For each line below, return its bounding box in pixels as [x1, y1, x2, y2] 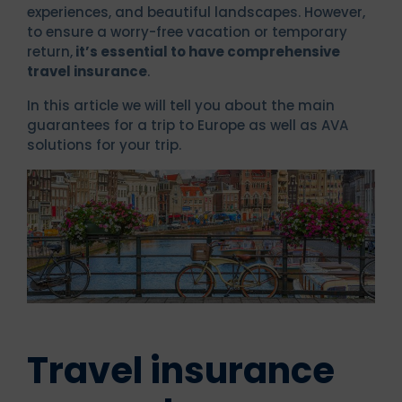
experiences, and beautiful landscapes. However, [27, 2, 365, 22]
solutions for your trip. [27, 135, 181, 154]
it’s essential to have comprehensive [73, 41, 340, 61]
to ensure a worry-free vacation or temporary [27, 22, 347, 41]
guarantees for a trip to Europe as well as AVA [27, 115, 348, 135]
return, [27, 41, 73, 61]
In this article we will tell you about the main [27, 95, 335, 115]
